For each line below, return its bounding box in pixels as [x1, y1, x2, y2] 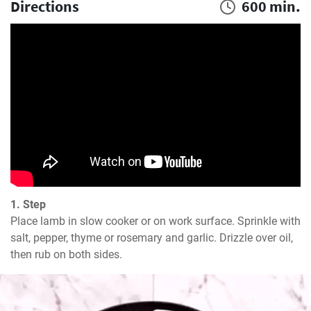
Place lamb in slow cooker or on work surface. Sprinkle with [10, 215, 301, 228]
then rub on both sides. [10, 248, 122, 262]
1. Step [10, 198, 46, 212]
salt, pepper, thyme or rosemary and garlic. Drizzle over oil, [10, 231, 293, 245]
